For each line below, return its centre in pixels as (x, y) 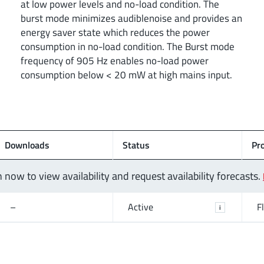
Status (136, 145)
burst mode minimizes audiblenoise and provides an (131, 18)
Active (141, 207)
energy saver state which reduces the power (115, 32)
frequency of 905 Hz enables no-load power (115, 60)
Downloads (27, 145)
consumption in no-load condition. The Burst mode (128, 46)
